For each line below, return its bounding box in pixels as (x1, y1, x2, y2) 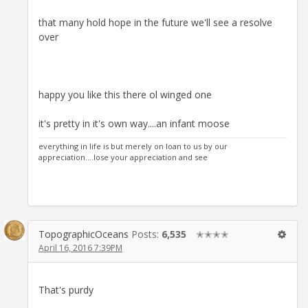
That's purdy (38, 283, 93, 296)
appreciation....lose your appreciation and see (38, 151, 208, 162)
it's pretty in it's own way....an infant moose (38, 116, 230, 130)
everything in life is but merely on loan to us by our (38, 140, 228, 151)
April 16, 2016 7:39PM (38, 241, 122, 254)
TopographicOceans (38, 227, 129, 241)
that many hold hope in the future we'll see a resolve (38, 15, 272, 29)
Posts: (131, 227, 162, 241)
